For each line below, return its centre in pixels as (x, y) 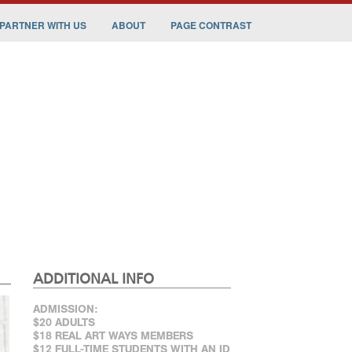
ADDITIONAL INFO (93, 279)
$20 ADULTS (64, 323)
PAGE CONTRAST (211, 25)
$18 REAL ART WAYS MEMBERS (113, 336)
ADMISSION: (65, 309)
